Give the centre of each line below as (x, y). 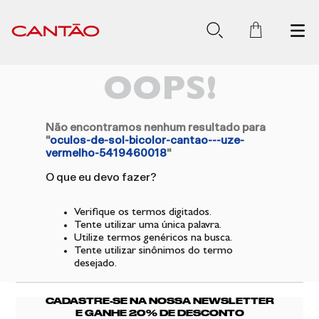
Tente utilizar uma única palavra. (148, 226)
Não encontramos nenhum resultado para (156, 127)
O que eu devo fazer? (101, 177)
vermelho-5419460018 (106, 153)
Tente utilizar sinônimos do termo (153, 251)
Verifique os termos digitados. (143, 213)
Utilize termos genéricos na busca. (153, 239)
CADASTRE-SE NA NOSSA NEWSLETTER (159, 301)
